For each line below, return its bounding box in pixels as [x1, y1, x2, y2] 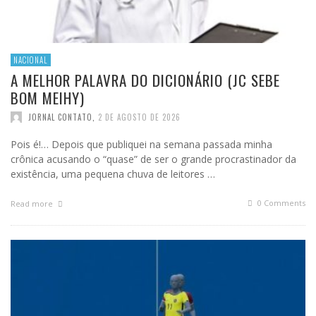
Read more [11, 198, 55, 209]
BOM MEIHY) [11, 87, 85, 109]
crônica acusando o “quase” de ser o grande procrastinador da [11, 152, 296, 166]
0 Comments [255, 197, 305, 209]
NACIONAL [13, 54, 48, 66]
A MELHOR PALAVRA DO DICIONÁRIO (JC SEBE [11, 69, 280, 92]
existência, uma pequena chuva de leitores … [11, 167, 215, 181]
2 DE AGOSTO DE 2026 [98, 111, 181, 123]
